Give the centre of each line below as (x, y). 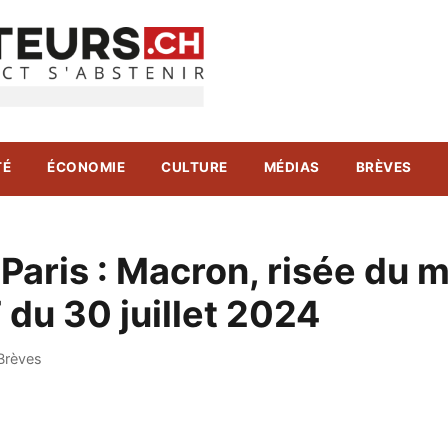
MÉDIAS (291, 167)
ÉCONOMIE (86, 167)
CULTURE (194, 167)
